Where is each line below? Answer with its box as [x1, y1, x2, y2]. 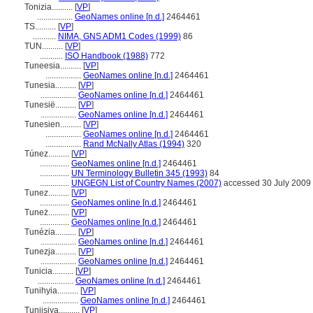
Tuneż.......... [24, 208, 71, 217]
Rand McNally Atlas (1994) [83, 139, 184, 149]
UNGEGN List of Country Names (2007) [71, 178, 221, 188]
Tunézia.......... [24, 227, 78, 237]
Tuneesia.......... [24, 61, 83, 71]
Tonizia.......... [24, 2, 75, 12]
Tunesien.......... [24, 119, 83, 129]
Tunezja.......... [24, 247, 78, 256]
